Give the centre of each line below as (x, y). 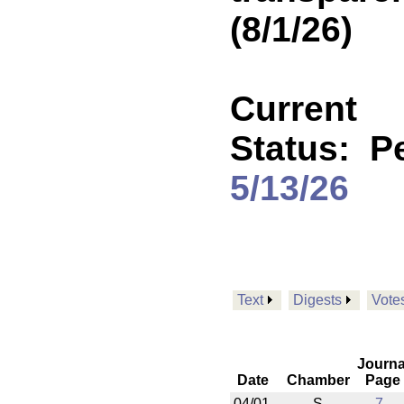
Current (294, 109)
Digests (317, 300)
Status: (300, 148)
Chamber (318, 380)
